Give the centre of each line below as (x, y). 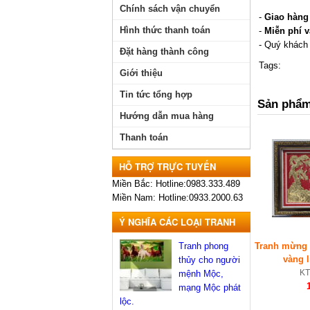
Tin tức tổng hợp (156, 94)
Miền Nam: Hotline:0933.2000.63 (177, 198)
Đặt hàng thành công (164, 52)
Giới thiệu (141, 73)
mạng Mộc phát (210, 288)
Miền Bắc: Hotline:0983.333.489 (176, 184)
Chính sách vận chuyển (170, 9)
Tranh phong (203, 246)
